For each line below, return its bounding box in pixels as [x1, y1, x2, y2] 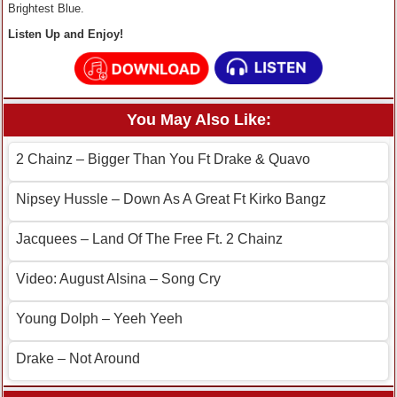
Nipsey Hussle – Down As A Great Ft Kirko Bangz [16, 191, 326, 207]
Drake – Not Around [16, 351, 140, 367]
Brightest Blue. [8, 2, 84, 16]
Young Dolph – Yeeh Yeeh [16, 311, 183, 327]
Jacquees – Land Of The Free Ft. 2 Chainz [16, 231, 283, 247]
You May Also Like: [126, 111, 271, 129]
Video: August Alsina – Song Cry [16, 271, 221, 287]
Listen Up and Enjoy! [8, 27, 123, 42]
